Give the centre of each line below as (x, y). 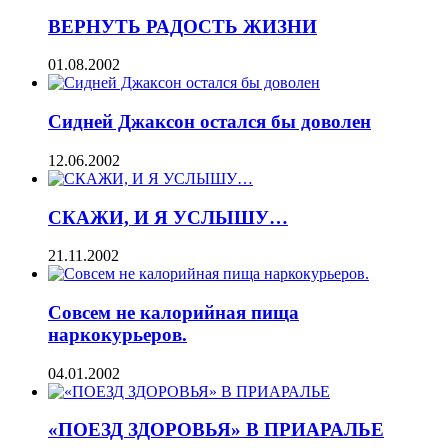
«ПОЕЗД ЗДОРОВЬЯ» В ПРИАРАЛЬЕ (216, 430)
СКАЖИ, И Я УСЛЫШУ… (168, 217)
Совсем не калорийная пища (173, 312)
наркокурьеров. (117, 334)
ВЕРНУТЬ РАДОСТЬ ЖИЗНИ (182, 26)
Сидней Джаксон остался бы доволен (209, 122)
